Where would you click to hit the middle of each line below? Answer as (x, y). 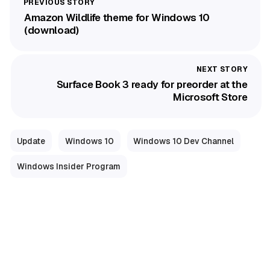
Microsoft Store (210, 97)
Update (31, 141)
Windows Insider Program (68, 167)
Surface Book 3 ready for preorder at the (152, 84)
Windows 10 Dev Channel (184, 141)
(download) (52, 30)
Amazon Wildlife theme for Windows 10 (117, 18)
